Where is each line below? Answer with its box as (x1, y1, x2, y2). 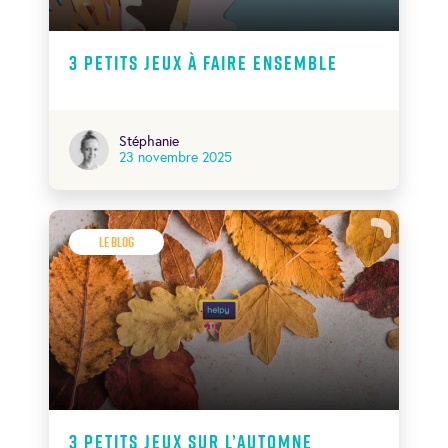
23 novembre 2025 (119, 148, 232, 166)
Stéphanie (119, 132, 179, 150)
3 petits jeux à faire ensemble (69, 48, 338, 77)
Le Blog (99, 231, 134, 252)
